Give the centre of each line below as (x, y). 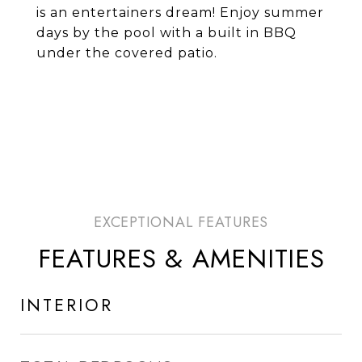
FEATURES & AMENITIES (181, 259)
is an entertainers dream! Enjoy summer (180, 13)
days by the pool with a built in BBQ (166, 33)
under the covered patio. (127, 53)
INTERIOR (67, 305)
